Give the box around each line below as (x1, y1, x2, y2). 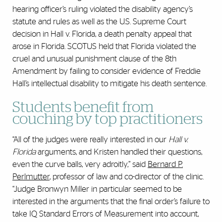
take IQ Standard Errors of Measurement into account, (12, 210, 199, 219)
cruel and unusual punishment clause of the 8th (12, 55, 176, 63)
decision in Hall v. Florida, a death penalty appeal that (12, 30, 192, 39)
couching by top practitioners (12, 112, 203, 127)
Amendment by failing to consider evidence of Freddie (12, 67, 201, 76)
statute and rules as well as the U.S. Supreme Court (12, 17, 186, 26)
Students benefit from (12, 100, 154, 115)
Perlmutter (12, 172, 50, 181)
